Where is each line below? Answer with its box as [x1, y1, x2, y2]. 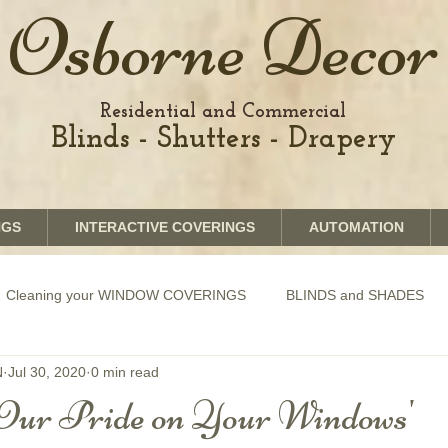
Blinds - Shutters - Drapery [50, 124, 396, 155]
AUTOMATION [308, 219, 404, 235]
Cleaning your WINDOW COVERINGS [6, 286, 246, 303]
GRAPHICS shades [24, 366, 146, 383]
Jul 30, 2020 [8, 363, 86, 380]
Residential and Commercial [100, 102, 346, 122]
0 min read [91, 363, 159, 380]
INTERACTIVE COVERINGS [74, 219, 255, 235]
